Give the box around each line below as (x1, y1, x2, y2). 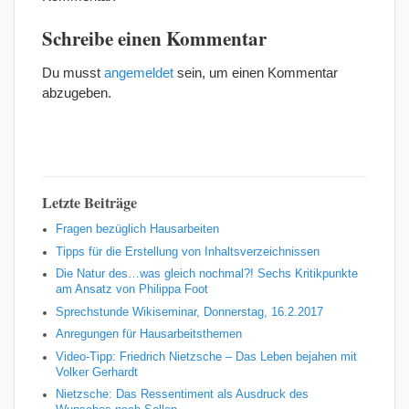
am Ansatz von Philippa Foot (56, 283, 208, 297)
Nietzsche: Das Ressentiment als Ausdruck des (56, 388, 309, 402)
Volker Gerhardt (56, 365, 138, 379)
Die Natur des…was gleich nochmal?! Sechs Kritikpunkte (56, 267, 358, 281)
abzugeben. (42, 85, 111, 101)
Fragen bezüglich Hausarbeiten (56, 223, 219, 236)
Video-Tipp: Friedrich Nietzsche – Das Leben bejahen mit (56, 350, 357, 363)
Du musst (42, 65, 104, 81)
